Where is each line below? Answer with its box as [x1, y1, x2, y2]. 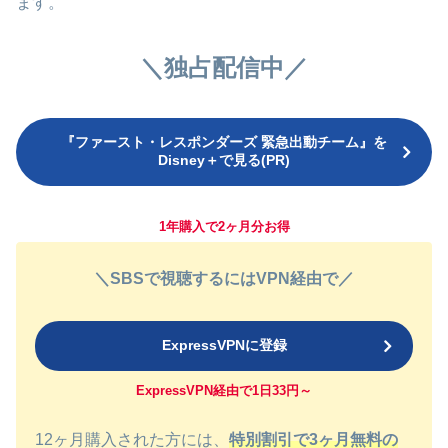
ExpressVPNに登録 [161, 337, 287, 354]
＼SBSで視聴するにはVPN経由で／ [94, 269, 354, 287]
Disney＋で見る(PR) [158, 152, 290, 169]
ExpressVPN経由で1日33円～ [136, 383, 312, 399]
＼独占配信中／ [140, 54, 308, 82]
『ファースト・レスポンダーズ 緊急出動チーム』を [61, 134, 387, 151]
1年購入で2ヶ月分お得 [158, 218, 290, 234]
